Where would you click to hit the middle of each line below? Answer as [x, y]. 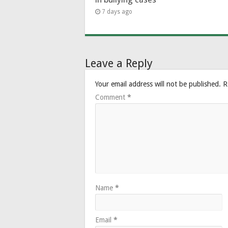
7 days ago [117, 11]
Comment [111, 97]
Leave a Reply [119, 63]
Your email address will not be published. [158, 84]
